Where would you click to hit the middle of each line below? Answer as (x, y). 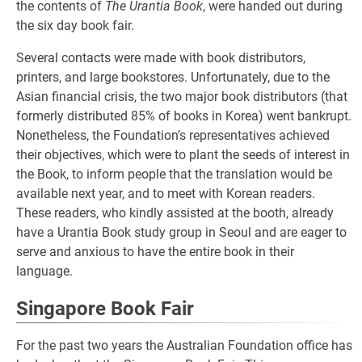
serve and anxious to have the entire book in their (155, 252)
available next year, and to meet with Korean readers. (166, 194)
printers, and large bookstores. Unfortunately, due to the (173, 77)
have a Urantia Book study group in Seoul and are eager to (181, 232)
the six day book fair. (75, 25)
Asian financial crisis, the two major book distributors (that (182, 97)
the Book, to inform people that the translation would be (174, 174)
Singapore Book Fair (105, 309)
